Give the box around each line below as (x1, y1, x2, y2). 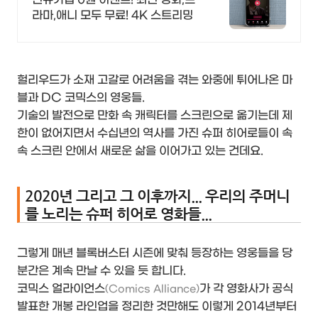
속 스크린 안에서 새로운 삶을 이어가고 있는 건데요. (17, 143, 263, 158)
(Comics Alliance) (105, 283, 199, 296)
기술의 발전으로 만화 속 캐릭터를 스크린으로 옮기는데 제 (17, 108, 292, 122)
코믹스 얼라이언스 (17, 282, 105, 296)
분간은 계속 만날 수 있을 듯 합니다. (17, 264, 186, 278)
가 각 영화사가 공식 (199, 282, 293, 296)
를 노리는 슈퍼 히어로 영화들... (25, 204, 212, 223)
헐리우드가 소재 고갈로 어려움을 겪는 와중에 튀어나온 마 (17, 72, 292, 87)
